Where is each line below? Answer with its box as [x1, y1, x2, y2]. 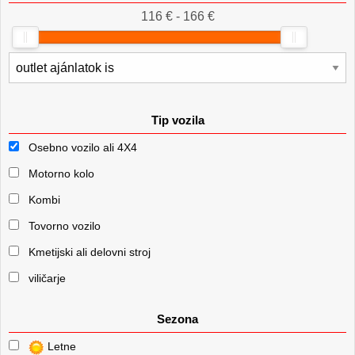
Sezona [157, 312, 198, 326]
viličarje [29, 272, 66, 285]
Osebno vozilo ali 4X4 [29, 141, 137, 155]
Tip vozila [151, 113, 204, 128]
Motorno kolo [29, 167, 94, 181]
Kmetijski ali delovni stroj [29, 246, 151, 259]
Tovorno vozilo [29, 219, 101, 233]
